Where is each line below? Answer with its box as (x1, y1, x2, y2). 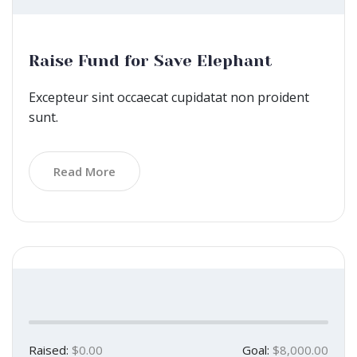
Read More (53, 163, 116, 180)
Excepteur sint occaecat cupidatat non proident (29, 88, 309, 107)
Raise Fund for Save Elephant (29, 52, 273, 71)
